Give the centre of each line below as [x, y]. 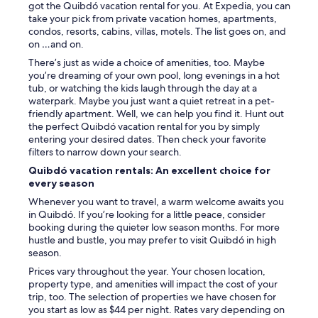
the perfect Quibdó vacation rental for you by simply [144, 127]
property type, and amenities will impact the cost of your [153, 284]
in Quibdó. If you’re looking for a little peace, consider [147, 215]
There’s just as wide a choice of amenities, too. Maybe [147, 63]
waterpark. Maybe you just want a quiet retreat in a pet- [152, 101]
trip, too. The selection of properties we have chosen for [152, 297]
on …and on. [56, 44]
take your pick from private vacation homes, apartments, [153, 19]
